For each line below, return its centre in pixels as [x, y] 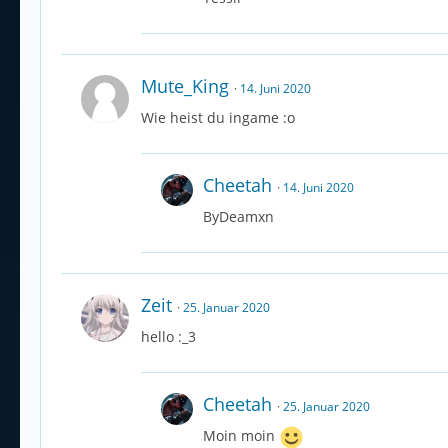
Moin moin [241, 436]
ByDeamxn [238, 217]
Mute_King [185, 86]
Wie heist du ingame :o [218, 118]
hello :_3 [168, 337]
